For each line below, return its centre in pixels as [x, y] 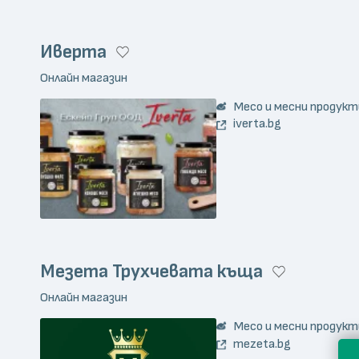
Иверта [73, 52]
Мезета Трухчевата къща [151, 272]
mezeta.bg [262, 343]
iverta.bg [257, 124]
